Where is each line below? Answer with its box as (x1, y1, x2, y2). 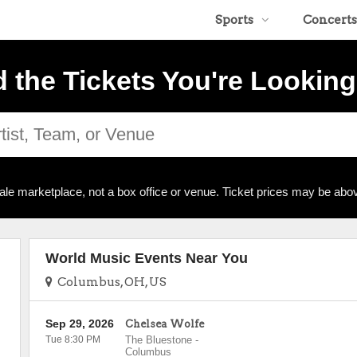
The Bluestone (124, 334, 192, 346)
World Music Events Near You (45, 250, 248, 266)
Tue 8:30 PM (45, 334, 100, 345)
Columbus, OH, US (52, 275, 167, 289)
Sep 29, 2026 (45, 317, 114, 330)
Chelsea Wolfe (124, 318, 204, 330)
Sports (215, 13, 253, 27)
